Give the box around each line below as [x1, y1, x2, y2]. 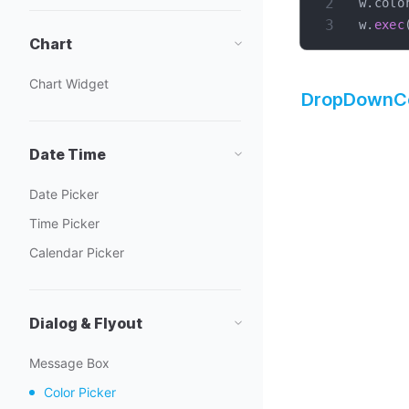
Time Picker [29, 215, 100, 231]
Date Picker [29, 186, 99, 202]
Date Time [29, 145, 106, 163]
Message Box [29, 355, 110, 371]
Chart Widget [29, 76, 109, 91]
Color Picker [44, 384, 116, 400]
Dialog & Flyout [29, 314, 142, 332]
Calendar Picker [29, 245, 124, 260]
